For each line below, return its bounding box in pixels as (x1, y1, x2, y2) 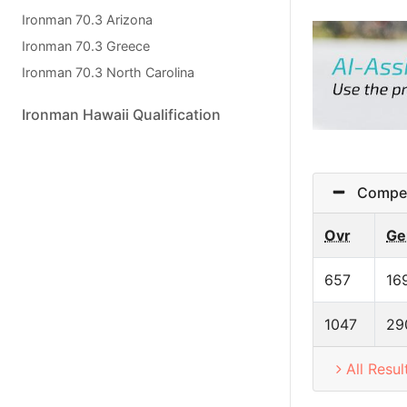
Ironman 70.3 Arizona (22, 12, 153, 27)
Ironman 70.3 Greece (22, 38, 150, 54)
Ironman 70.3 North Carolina (22, 65, 194, 80)
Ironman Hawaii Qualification (22, 105, 221, 124)
